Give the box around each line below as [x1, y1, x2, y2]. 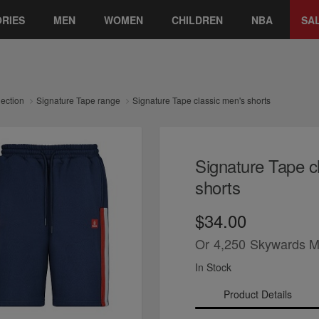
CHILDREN [172, 12, 223, 27]
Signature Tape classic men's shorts [132, 94, 271, 106]
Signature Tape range [36, 94, 120, 106]
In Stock [195, 259, 231, 274]
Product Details [223, 286, 292, 301]
